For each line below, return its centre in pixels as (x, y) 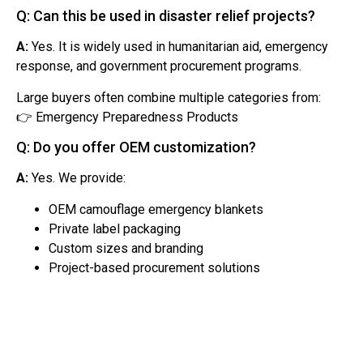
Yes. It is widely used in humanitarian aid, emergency (178, 47)
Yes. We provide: (77, 178)
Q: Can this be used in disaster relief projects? (166, 16)
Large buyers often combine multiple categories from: (169, 97)
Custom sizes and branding (126, 248)
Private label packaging (115, 228)
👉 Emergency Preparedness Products (127, 117)
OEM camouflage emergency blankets (156, 209)
